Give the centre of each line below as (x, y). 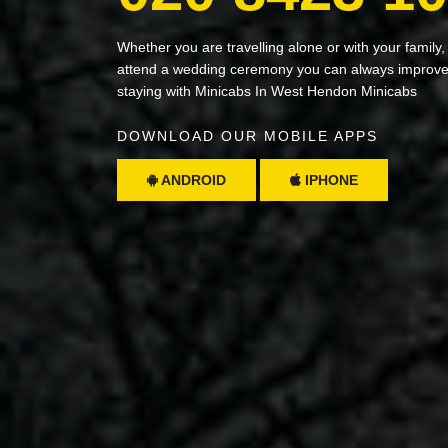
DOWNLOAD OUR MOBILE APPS (247, 135)
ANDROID (192, 179)
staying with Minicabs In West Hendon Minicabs (267, 90)
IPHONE (329, 179)
